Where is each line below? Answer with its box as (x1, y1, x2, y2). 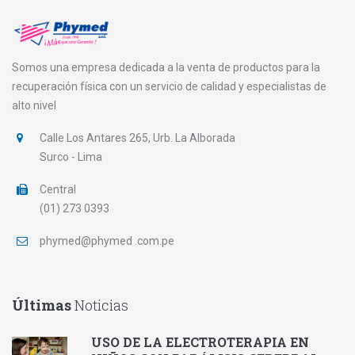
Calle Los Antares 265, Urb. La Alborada (40, 132, 235, 145)
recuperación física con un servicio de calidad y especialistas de (12, 80, 326, 94)
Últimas (12, 296, 74, 315)
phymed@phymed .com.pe (40, 235, 174, 248)
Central (40, 183, 76, 197)
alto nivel (12, 99, 56, 113)
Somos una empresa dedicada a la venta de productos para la (12, 61, 320, 74)
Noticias (74, 296, 128, 315)
